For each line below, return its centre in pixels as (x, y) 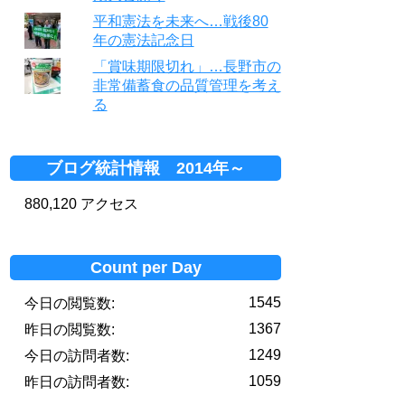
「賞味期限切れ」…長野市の (187, 66)
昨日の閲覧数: (70, 329)
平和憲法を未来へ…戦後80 (180, 21)
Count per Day (146, 267)
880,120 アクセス (81, 203)
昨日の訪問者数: (77, 381)
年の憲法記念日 (143, 40)
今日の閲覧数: (70, 303)
